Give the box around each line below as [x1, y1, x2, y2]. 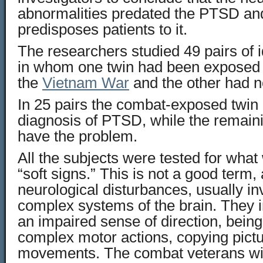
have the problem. [18, 128, 137, 144]
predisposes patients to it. [18, 21, 187, 38]
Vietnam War [42, 75, 129, 91]
